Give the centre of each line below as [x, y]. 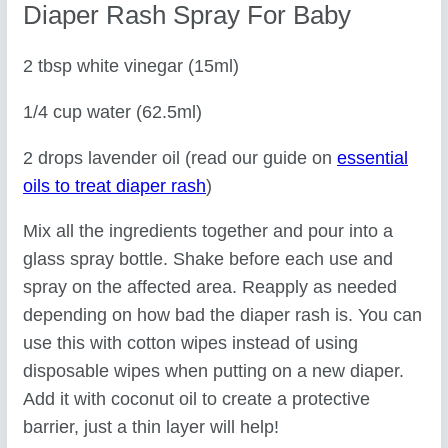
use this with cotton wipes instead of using [191, 343]
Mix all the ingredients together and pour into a [208, 231]
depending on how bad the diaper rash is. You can [223, 315]
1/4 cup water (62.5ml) [113, 112]
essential [373, 157]
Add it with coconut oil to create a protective [197, 399]
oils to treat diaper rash [115, 185]
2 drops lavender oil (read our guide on [180, 157]
